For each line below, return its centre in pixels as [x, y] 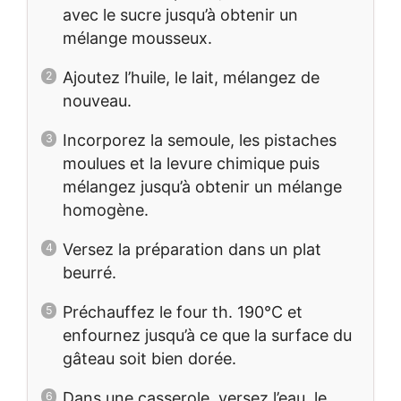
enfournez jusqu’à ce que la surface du [207, 335]
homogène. [106, 209]
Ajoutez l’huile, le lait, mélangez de [191, 77]
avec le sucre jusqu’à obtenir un [180, 14]
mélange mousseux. [137, 38]
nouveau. [97, 100]
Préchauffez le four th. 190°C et [183, 311]
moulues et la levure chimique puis [191, 163]
